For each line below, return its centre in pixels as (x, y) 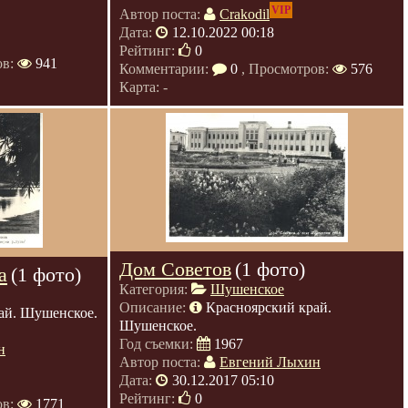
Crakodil (245, 15)
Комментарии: (166, 69)
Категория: (155, 289)
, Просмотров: (285, 69)
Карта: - (143, 87)
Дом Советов (175, 269)
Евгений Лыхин (270, 362)
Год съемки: (158, 344)
